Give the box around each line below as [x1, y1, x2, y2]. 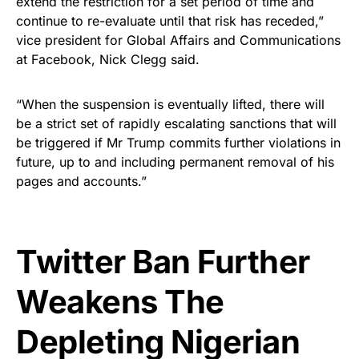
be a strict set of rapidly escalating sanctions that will [16, 115, 337, 131]
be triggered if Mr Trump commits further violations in [16, 134, 341, 151]
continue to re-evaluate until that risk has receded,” [16, 12, 324, 29]
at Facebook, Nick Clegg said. [16, 50, 200, 67]
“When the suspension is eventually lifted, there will [16, 95, 325, 112]
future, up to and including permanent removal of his [16, 153, 334, 170]
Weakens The [16, 281, 224, 321]
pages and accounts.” [16, 172, 147, 189]
